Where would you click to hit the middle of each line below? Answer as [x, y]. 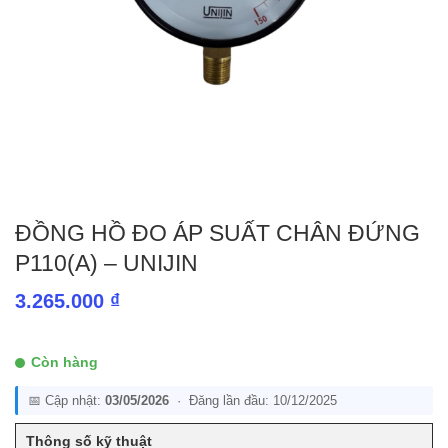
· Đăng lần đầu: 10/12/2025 [253, 400]
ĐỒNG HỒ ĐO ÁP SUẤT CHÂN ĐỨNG [217, 232]
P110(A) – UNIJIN [106, 262]
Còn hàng [64, 361]
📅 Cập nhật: [66, 400]
